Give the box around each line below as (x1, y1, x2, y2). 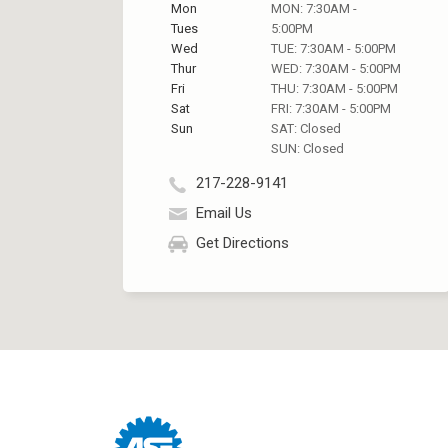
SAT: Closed (271, 121, 341, 136)
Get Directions (196, 234, 289, 253)
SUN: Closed (271, 141, 344, 156)
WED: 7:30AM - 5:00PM (271, 61, 401, 76)
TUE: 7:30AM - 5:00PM (271, 41, 396, 56)
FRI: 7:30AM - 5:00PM (271, 101, 391, 116)
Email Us (196, 204, 252, 223)
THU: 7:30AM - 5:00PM (271, 81, 398, 96)
